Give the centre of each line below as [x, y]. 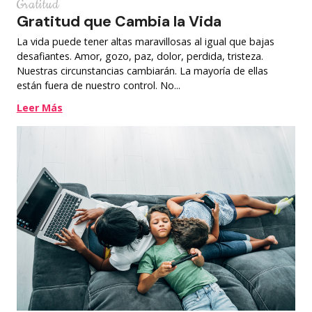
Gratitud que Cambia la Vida [119, 22]
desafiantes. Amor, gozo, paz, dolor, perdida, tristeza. [140, 56]
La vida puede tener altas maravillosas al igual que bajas [145, 42]
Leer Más [39, 108]
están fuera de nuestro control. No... [98, 86]
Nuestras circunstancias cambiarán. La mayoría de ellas [142, 71]
